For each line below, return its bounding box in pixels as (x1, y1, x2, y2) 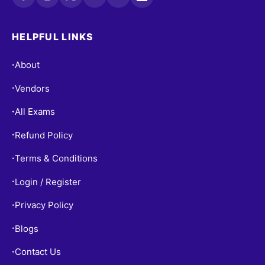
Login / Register (15, 176, 81, 188)
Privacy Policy (15, 199, 73, 211)
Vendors (15, 82, 50, 94)
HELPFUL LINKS (12, 30, 94, 43)
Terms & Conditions (15, 153, 98, 164)
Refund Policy (15, 129, 73, 141)
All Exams (15, 106, 55, 118)
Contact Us (15, 246, 61, 258)
